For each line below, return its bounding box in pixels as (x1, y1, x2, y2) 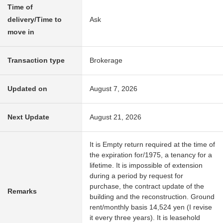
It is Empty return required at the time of (90, 140, 215, 149)
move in (7, 28, 34, 36)
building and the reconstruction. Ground (90, 193, 215, 201)
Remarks (7, 187, 37, 196)
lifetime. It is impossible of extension (90, 161, 203, 170)
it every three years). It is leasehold (90, 214, 200, 222)
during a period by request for (90, 172, 183, 180)
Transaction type (7, 56, 65, 65)
